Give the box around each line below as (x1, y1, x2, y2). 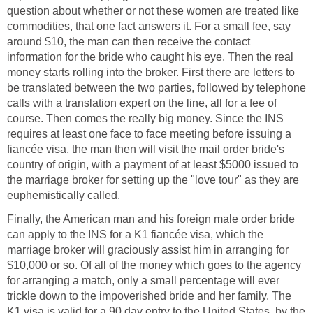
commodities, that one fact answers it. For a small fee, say (7, 20, 291, 33)
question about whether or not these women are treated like (7, 5, 299, 17)
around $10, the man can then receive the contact (7, 36, 250, 48)
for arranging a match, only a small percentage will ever (7, 275, 279, 287)
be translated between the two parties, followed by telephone (7, 82, 306, 94)
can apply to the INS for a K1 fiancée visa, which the (7, 228, 263, 241)
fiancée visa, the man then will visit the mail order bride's (7, 143, 284, 156)
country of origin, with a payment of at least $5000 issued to (7, 159, 298, 171)
